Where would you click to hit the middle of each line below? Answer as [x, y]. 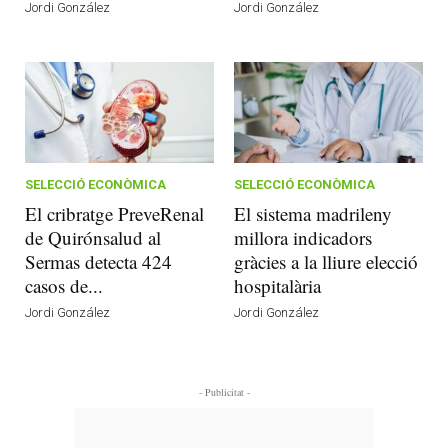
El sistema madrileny [313, 213]
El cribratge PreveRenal [114, 213]
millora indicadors [303, 237]
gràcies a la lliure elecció [326, 261]
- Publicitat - [224, 391]
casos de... [64, 285]
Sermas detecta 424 [98, 261]
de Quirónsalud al [93, 237]
